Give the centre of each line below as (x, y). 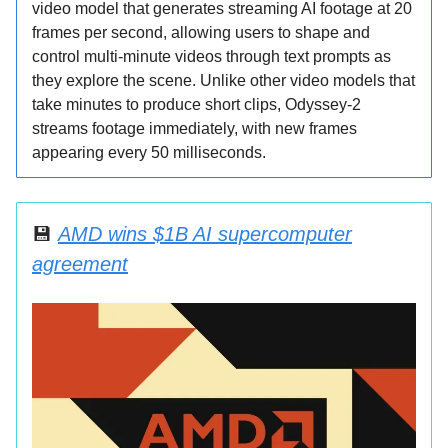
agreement (80, 264)
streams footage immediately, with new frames (194, 129)
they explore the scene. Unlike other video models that (223, 81)
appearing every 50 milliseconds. (149, 153)
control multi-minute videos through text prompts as (211, 57)
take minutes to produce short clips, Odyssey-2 (196, 105)
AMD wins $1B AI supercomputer (205, 234)
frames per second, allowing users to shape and (201, 33)
